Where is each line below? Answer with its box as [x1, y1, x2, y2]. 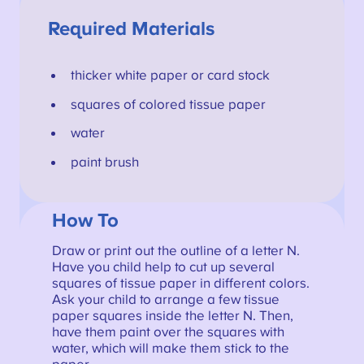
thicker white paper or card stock [70, 67, 270, 83]
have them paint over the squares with [51, 324, 284, 340]
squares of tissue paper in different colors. [51, 275, 310, 291]
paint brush [70, 155, 139, 171]
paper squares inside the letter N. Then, [51, 308, 293, 323]
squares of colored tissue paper [70, 97, 266, 112]
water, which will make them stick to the [51, 340, 289, 356]
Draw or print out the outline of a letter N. [51, 243, 300, 258]
